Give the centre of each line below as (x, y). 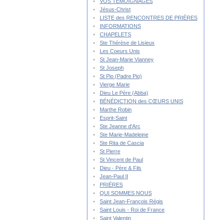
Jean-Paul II (114, 176)
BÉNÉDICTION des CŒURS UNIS (141, 101)
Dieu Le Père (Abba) (124, 93)
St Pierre (110, 151)
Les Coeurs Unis (120, 51)
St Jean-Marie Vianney (126, 59)
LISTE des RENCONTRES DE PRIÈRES (148, 18)
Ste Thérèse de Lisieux (127, 43)
